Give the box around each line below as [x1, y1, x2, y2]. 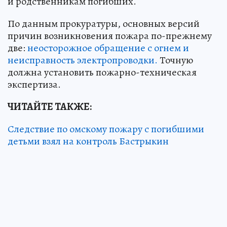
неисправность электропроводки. [8, 53, 158, 67]
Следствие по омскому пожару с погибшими [8, 122, 204, 136]
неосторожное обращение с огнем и [27, 41, 189, 55]
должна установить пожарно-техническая [8, 65, 197, 80]
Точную [158, 53, 193, 67]
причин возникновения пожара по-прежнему [8, 29, 212, 43]
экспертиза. [8, 78, 61, 92]
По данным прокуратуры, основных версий [8, 17, 200, 31]
